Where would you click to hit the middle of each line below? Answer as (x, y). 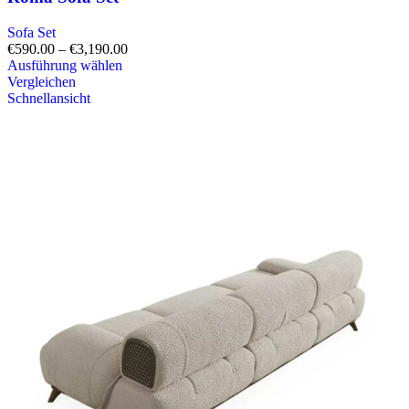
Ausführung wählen (65, 65)
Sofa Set (31, 32)
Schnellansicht (49, 98)
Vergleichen (42, 81)
